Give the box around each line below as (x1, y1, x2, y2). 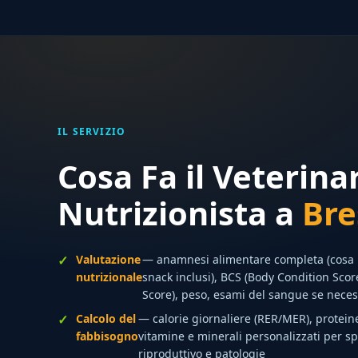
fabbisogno (76, 328, 138, 344)
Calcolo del (76, 311, 136, 326)
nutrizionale (76, 269, 142, 284)
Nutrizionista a (58, 191, 302, 235)
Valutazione (76, 252, 141, 267)
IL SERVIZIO (58, 125, 126, 138)
